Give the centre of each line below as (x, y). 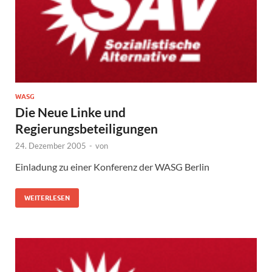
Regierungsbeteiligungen (94, 129)
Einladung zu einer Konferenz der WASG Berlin (112, 167)
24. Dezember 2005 (51, 146)
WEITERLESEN (47, 198)
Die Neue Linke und (70, 112)
